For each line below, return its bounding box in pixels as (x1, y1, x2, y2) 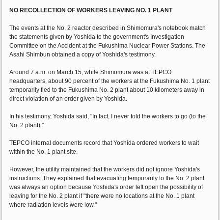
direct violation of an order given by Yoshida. (9, 95, 128, 103)
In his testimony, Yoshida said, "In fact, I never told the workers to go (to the (9, 113, 206, 120)
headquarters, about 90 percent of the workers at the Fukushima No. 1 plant (9, 78, 210, 85)
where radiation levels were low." (9, 201, 97, 209)
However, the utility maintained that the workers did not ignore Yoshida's (9, 166, 200, 173)
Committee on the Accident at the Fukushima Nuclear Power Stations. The (9, 42, 206, 50)
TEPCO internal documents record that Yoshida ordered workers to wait (9, 139, 199, 147)
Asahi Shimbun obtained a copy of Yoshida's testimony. (9, 51, 156, 58)
